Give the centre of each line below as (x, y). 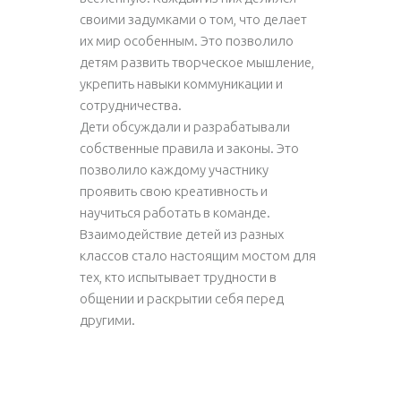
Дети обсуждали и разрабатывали (185, 127)
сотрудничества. (131, 105)
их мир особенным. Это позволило (187, 41)
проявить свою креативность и (174, 191)
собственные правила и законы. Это (189, 148)
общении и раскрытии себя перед (182, 299)
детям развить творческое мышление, (197, 62)
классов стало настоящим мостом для (198, 256)
